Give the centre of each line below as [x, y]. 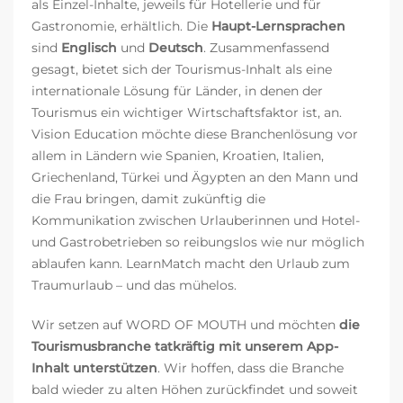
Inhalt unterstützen [94, 368]
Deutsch [176, 48]
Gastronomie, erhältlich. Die [121, 27]
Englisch [89, 48]
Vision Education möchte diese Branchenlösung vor [195, 134]
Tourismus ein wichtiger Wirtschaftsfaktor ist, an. [187, 113]
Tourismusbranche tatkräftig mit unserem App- [185, 347]
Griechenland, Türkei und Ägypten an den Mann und [195, 178]
